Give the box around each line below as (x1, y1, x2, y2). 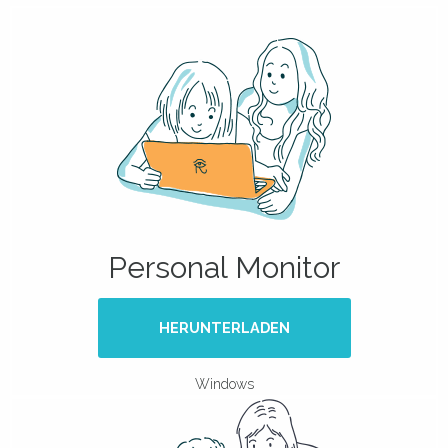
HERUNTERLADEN (158, 319, 290, 337)
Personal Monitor (108, 250, 340, 286)
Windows (194, 375, 254, 392)
